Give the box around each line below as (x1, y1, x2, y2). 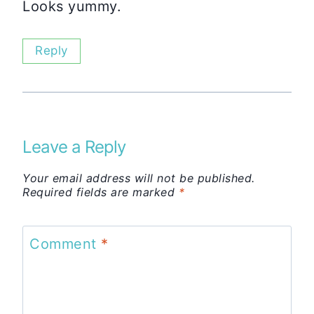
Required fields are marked (22, 185, 179, 200)
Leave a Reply (22, 137, 125, 158)
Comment (29, 235, 101, 253)
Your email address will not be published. (22, 171, 255, 186)
